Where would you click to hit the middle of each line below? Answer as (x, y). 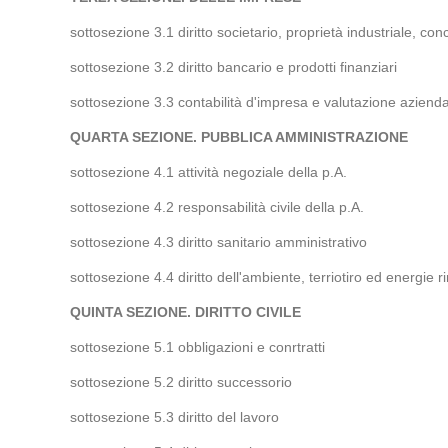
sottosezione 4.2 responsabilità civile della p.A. (216, 207)
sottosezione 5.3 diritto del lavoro (176, 417)
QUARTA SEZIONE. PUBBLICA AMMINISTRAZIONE (238, 137)
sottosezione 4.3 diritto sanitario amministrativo (218, 242)
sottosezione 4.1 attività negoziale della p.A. (208, 172)
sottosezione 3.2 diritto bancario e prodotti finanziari (233, 67)
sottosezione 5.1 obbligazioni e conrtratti (197, 347)
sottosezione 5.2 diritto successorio (180, 382)
